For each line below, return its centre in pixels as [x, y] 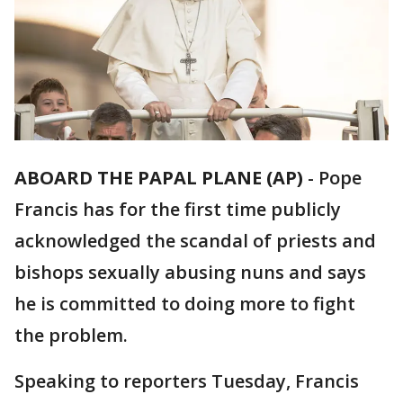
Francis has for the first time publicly [178, 210]
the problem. [71, 336]
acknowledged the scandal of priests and [195, 241]
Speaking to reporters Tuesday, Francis [187, 381]
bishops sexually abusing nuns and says [190, 273]
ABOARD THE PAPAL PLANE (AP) [159, 178]
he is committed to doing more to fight [185, 304]
